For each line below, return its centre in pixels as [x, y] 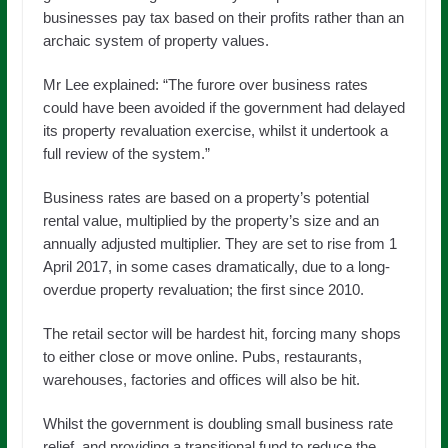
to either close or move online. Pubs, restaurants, [202, 357]
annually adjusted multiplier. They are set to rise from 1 [219, 244]
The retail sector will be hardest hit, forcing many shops [221, 334]
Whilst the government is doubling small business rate [217, 424]
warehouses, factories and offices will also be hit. [201, 380]
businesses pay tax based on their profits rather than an [223, 18]
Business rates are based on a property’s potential [205, 198]
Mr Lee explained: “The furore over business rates [205, 85]
